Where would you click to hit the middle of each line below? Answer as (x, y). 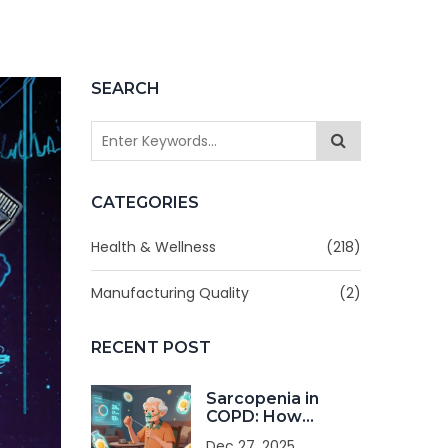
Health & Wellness (153, 247)
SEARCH (125, 88)
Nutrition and (260, 434)
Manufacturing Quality (170, 293)
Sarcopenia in (262, 398)
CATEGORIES (145, 202)
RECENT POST (151, 347)
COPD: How (254, 416)
